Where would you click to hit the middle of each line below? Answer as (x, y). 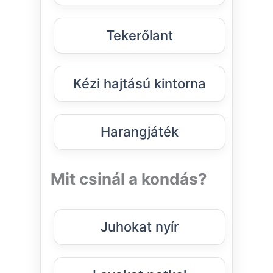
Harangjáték (140, 132)
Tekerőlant (140, 36)
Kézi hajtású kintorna (140, 84)
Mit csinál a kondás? (129, 179)
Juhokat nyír (140, 227)
